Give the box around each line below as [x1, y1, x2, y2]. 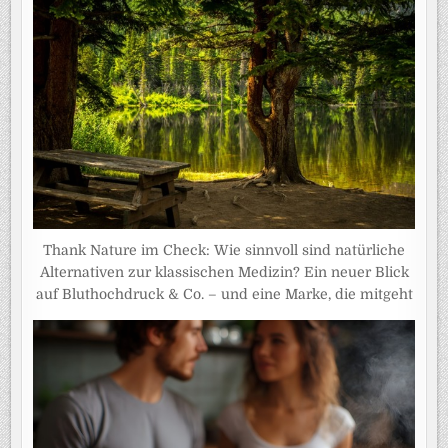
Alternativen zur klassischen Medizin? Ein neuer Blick [39, 264, 409, 281]
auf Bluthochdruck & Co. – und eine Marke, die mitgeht [35, 286, 413, 303]
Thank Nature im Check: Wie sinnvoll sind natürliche [43, 242, 405, 259]
